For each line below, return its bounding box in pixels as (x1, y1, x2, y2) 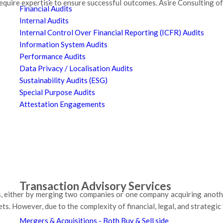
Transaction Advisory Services (19, 179, 172, 193)
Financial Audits (19, 4, 73, 13)
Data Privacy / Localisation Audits (19, 64, 133, 73)
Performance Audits (19, 52, 86, 61)
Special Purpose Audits (19, 88, 96, 97)
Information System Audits (19, 40, 108, 49)
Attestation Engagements (19, 100, 106, 109)
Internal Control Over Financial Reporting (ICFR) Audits (19, 28, 205, 37)
